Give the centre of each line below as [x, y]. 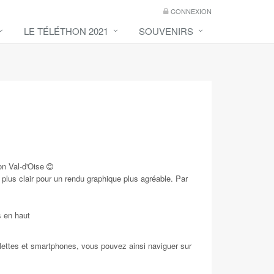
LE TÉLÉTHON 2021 [66, 31]
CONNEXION [191, 11]
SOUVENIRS [166, 31]
